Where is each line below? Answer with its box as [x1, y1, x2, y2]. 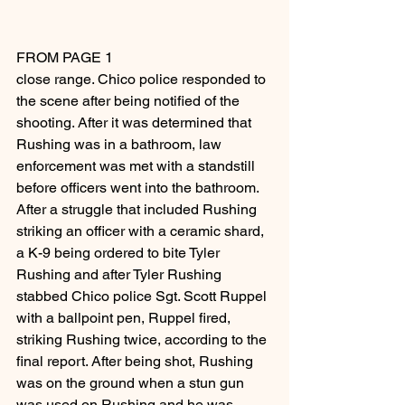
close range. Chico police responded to [16, 71, 269, 89]
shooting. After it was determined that [16, 114, 255, 132]
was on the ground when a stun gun [16, 374, 248, 392]
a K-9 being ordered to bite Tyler [16, 244, 223, 262]
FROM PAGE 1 [16, 49, 113, 67]
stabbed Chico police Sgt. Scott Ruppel [16, 287, 270, 306]
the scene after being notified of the [16, 92, 243, 110]
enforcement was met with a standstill [16, 157, 259, 175]
